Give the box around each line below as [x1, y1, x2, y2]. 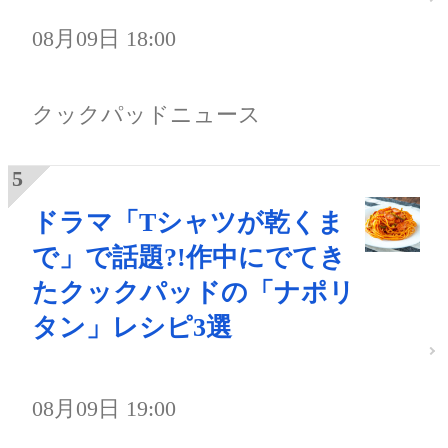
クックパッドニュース [32, 101, 261, 127]
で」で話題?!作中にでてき [32, 242, 346, 272]
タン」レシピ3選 [32, 312, 232, 342]
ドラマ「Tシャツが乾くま [32, 207, 344, 237]
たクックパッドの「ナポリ [32, 277, 355, 307]
